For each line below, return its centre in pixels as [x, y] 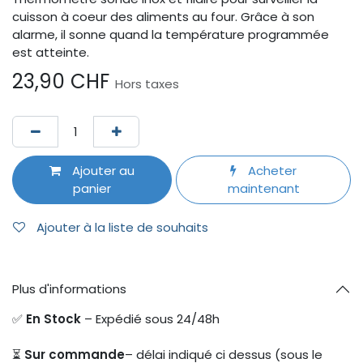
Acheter [271, 170]
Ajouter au [102, 170]
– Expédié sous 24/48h [152, 318]
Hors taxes [147, 84]
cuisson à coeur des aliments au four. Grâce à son [163, 17]
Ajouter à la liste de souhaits [122, 228]
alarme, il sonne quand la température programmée [171, 35]
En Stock [55, 318]
